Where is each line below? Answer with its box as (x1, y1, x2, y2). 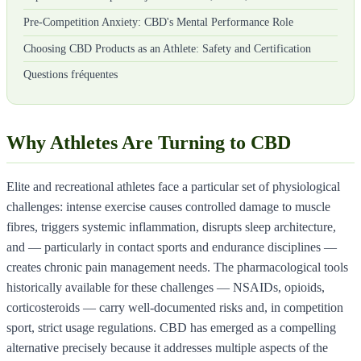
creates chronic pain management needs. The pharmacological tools (6, 259, 348, 274)
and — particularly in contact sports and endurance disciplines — (6, 239, 337, 254)
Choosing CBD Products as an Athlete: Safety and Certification (23, 42, 311, 55)
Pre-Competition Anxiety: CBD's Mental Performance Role (23, 15, 293, 28)
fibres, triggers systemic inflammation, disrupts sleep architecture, (6, 219, 336, 234)
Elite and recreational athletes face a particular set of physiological (6, 179, 340, 193)
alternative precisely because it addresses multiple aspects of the (6, 340, 328, 355)
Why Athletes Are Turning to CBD (6, 131, 291, 153)
